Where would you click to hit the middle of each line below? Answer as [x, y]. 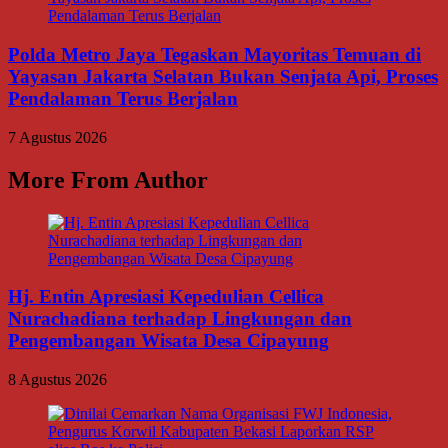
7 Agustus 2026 [57, 137]
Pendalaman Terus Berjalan [123, 99]
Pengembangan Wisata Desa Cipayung [168, 341]
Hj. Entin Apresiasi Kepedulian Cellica [166, 297]
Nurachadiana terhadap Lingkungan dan [180, 319]
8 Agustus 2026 [57, 380]
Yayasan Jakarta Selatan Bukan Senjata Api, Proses [223, 77]
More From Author [108, 179]
